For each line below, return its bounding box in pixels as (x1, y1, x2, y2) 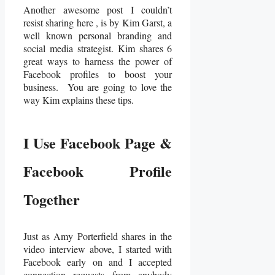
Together (23, 188, 80, 210)
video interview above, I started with (23, 242, 172, 256)
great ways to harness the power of (23, 55, 172, 68)
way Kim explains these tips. (23, 93, 134, 107)
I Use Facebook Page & (23, 131, 172, 153)
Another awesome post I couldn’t (23, 3, 172, 17)
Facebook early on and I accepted (23, 255, 172, 269)
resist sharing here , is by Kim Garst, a (23, 16, 172, 29)
